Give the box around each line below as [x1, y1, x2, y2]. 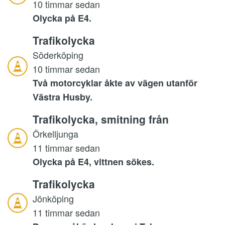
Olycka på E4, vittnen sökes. [33, 155, 154, 169]
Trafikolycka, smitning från [33, 111, 169, 127]
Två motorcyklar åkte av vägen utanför [33, 76, 197, 90]
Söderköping [33, 48, 83, 62]
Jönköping [33, 192, 74, 205]
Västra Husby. [33, 90, 92, 104]
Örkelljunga [33, 127, 78, 141]
